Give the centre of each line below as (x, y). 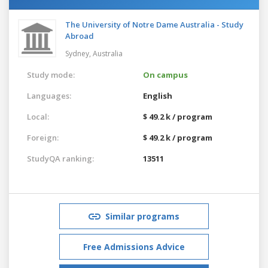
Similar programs (142, 216)
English (158, 95)
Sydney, (79, 53)
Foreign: (43, 137)
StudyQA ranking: (60, 158)
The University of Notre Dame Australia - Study (154, 24)
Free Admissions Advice (134, 246)
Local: (38, 116)
